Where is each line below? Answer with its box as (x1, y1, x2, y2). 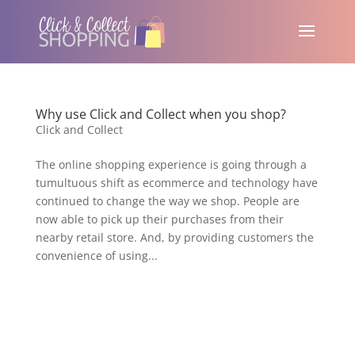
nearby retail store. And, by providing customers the (35, 230, 314, 245)
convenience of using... (35, 248, 158, 263)
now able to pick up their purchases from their (35, 212, 284, 227)
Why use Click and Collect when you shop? (35, 105, 286, 123)
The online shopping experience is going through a (35, 157, 307, 172)
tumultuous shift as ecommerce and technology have (35, 175, 318, 190)
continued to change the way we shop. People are (35, 193, 300, 208)
